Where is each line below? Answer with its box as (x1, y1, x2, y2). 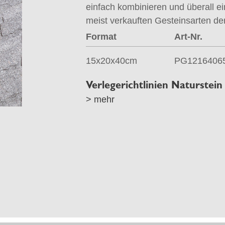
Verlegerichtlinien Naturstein (85, 79, 222, 91)
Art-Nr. (174, 32, 202, 42)
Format (85, 32, 117, 42)
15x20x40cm (85, 56, 137, 66)
